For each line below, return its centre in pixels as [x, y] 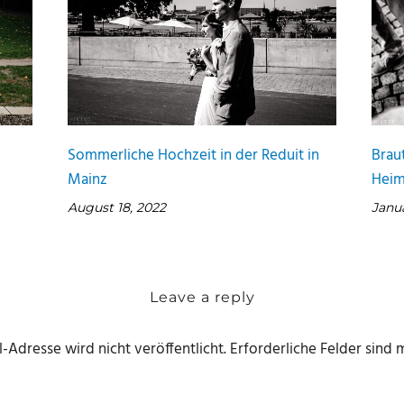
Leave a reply [202, 298]
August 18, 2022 [117, 207]
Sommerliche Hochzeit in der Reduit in [194, 155]
